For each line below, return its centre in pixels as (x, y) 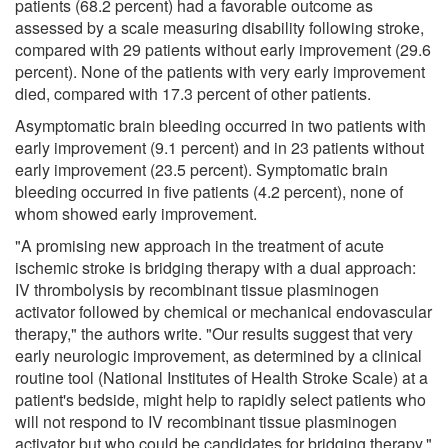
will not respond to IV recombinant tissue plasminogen (206, 421)
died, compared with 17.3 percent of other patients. (193, 93)
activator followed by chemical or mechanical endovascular (223, 311)
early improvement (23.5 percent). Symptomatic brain (201, 169)
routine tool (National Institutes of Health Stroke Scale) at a (221, 377)
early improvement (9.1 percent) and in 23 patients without (219, 147)
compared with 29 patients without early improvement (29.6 (223, 49)
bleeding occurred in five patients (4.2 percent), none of (209, 191)
